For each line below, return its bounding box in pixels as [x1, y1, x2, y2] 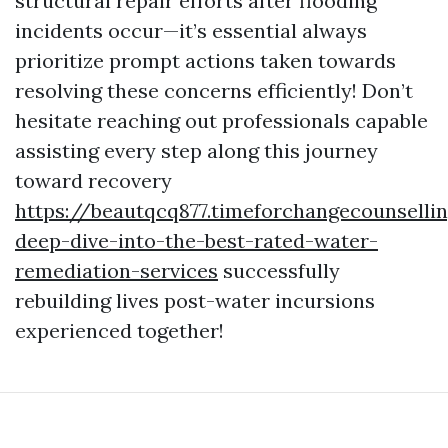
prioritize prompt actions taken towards [15, 48, 396, 73]
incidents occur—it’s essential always [15, 18, 367, 43]
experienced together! [15, 318, 224, 343]
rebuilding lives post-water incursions [15, 288, 375, 313]
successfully [218, 258, 340, 283]
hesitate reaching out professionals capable [15, 108, 428, 133]
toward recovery [15, 168, 172, 193]
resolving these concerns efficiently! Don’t [15, 78, 413, 103]
